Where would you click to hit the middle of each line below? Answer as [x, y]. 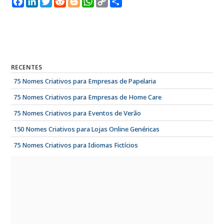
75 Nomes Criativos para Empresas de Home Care [88, 97]
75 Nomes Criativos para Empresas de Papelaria [85, 81]
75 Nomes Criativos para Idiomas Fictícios [76, 145]
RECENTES [27, 67]
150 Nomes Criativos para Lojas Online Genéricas [87, 129]
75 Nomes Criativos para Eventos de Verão [77, 113]
